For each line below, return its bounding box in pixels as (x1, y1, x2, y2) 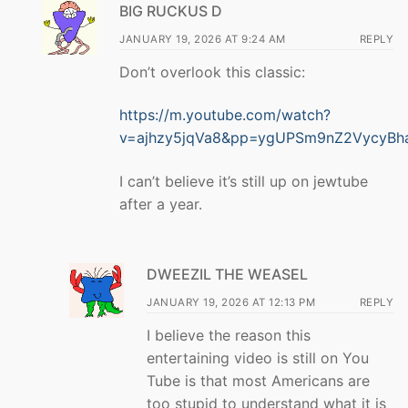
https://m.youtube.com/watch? (119, 106, 331, 125)
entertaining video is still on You (147, 348, 369, 367)
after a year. (119, 195, 202, 214)
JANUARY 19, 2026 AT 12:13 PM (147, 295, 315, 309)
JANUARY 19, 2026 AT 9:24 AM (119, 32, 286, 46)
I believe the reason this (147, 325, 311, 344)
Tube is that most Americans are (147, 371, 370, 390)
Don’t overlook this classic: (119, 62, 305, 81)
